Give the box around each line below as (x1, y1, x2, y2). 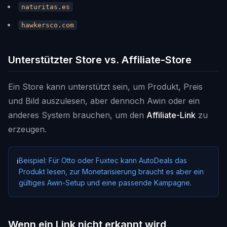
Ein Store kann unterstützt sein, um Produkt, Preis (8, 82, 203, 92)
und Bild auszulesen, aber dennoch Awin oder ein (8, 96, 200, 106)
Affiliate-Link (146, 110, 196, 120)
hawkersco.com (21, 21, 74, 29)
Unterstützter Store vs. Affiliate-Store (8, 54, 192, 66)
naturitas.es (21, 3, 70, 11)
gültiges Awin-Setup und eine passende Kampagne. (19, 178, 192, 187)
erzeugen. (8, 124, 47, 134)
